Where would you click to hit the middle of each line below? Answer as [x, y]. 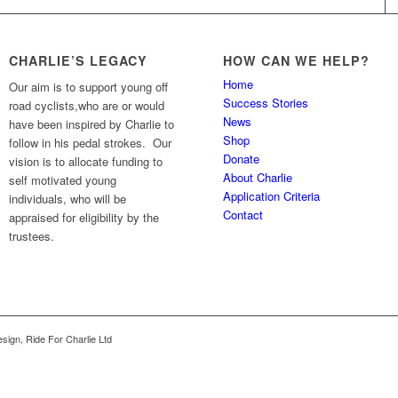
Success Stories [266, 102]
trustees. [32, 235]
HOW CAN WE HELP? [297, 60]
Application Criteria [272, 195]
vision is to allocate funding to [86, 161]
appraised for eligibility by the [84, 217]
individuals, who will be [68, 198]
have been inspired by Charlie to [92, 123]
